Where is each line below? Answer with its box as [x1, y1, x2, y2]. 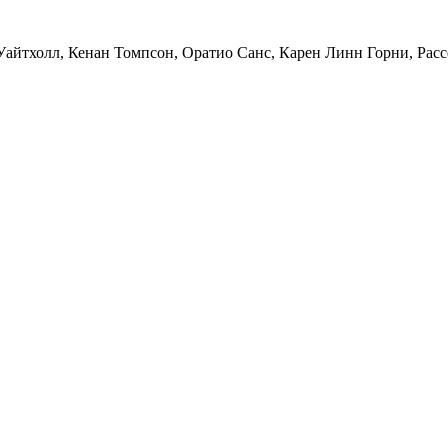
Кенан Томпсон [68, 43, 174, 61]
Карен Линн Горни [279, 43, 409, 61]
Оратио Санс [182, 43, 271, 61]
